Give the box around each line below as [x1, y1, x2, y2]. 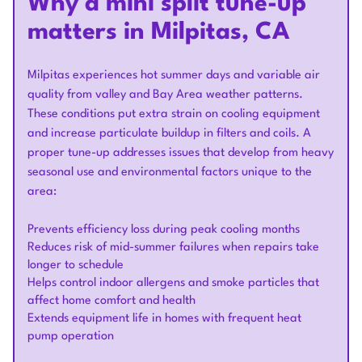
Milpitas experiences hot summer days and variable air [27, 69, 320, 82]
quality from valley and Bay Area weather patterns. [27, 89, 303, 101]
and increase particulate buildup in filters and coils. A [27, 128, 311, 140]
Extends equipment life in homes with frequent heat [27, 313, 301, 325]
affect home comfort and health [27, 295, 196, 307]
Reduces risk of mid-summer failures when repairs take [27, 242, 319, 254]
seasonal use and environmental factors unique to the [27, 166, 312, 179]
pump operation [27, 330, 114, 343]
